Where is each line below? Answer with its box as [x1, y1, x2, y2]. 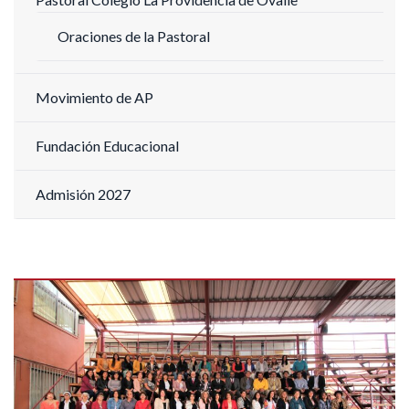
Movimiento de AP [36, 89, 153, 106]
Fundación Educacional [36, 137, 179, 154]
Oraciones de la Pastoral [58, 27, 210, 45]
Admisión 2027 [36, 185, 131, 203]
